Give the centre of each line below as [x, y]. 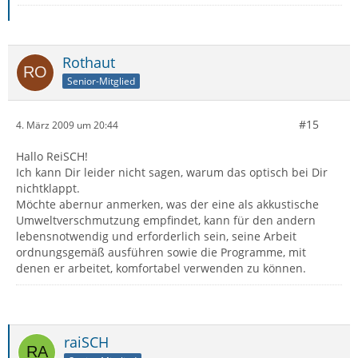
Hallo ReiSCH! [52, 156]
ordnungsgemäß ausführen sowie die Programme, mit [161, 252]
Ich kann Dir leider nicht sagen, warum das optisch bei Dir [172, 172]
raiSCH [86, 342]
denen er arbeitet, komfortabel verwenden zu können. [161, 268]
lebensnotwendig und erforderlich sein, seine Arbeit [156, 236]
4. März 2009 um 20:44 [67, 125]
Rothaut [89, 62]
